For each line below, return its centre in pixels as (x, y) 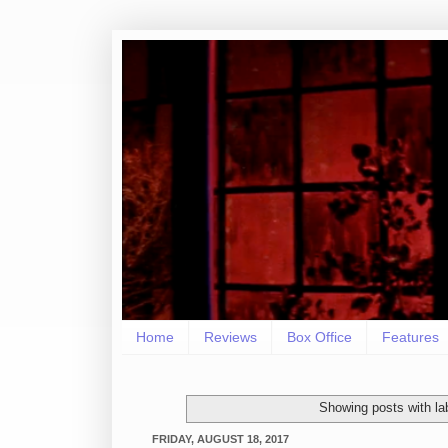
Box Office (319, 337)
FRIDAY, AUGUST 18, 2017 (220, 438)
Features (410, 337)
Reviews (230, 337)
